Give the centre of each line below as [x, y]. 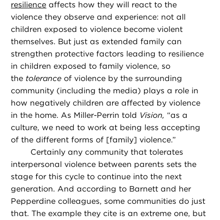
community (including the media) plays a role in [105, 91]
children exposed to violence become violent [97, 29]
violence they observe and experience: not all [98, 17]
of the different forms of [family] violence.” [94, 140]
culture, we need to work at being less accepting [106, 128]
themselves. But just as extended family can [96, 42]
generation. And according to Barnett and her [101, 189]
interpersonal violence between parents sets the [104, 165]
